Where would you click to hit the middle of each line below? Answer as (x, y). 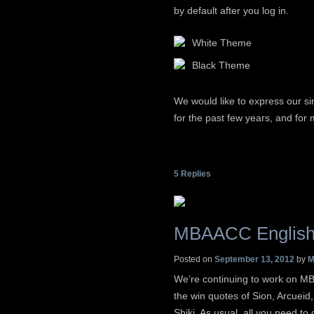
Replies (195, 173)
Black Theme (221, 65)
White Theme (222, 42)
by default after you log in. (231, 11)
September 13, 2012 (254, 260)
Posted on (194, 260)
